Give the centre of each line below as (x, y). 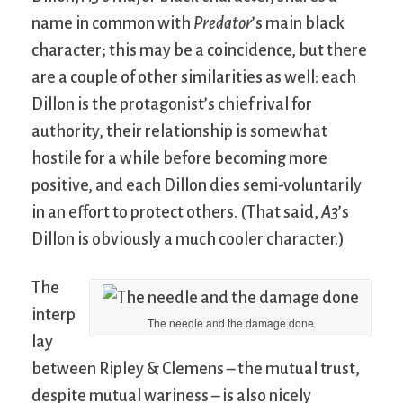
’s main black (298, 24)
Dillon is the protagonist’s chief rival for (172, 105)
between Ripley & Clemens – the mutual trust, (196, 369)
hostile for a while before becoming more (179, 159)
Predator (223, 24)
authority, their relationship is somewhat (179, 132)
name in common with (112, 24)
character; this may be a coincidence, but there (199, 51)
